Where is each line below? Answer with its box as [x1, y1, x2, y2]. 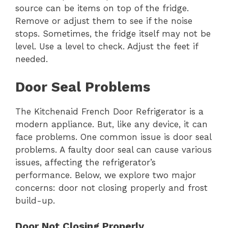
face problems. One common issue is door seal [15, 131, 211, 142]
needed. [15, 54, 48, 65]
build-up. [15, 195, 55, 206]
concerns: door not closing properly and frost [15, 182, 208, 193]
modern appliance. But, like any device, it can [15, 119, 208, 129]
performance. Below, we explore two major [15, 169, 196, 180]
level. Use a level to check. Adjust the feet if [15, 41, 198, 52]
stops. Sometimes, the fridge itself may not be [15, 28, 211, 39]
